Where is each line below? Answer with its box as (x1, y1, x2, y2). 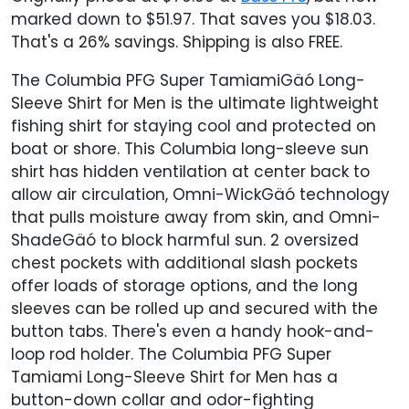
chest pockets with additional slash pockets (11, 251, 358, 274)
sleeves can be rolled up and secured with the (11, 297, 378, 320)
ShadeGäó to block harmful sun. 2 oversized (11, 228, 359, 251)
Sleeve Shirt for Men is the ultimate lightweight (11, 91, 379, 114)
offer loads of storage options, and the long (11, 274, 358, 297)
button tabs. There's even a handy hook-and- (11, 320, 374, 342)
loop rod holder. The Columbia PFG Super (11, 342, 331, 365)
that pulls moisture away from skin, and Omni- (11, 205, 381, 228)
